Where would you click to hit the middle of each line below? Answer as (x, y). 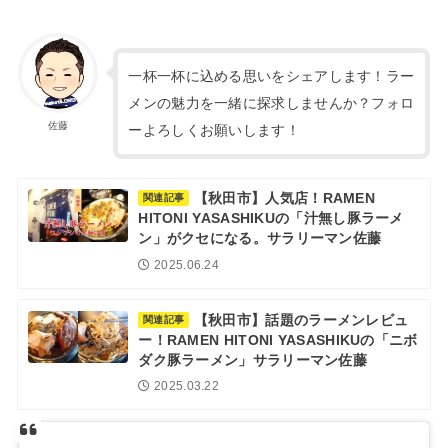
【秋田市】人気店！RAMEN (284, 199)
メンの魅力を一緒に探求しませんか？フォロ (271, 103)
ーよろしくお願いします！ (214, 130)
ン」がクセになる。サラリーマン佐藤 (260, 239)
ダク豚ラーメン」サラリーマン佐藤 (253, 360)
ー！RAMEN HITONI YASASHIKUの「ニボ (278, 340)
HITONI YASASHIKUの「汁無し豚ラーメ (271, 219)
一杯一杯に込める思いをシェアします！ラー (271, 76)
